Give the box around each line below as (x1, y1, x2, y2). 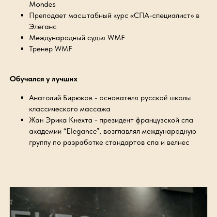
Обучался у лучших (10, 74, 77, 83)
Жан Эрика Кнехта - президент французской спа (29, 115, 193, 124)
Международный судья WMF (29, 33, 125, 42)
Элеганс (29, 22, 57, 31)
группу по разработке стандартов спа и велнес (29, 138, 189, 147)
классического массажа (29, 104, 110, 113)
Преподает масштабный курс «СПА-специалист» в (29, 11, 200, 20)
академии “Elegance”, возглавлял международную (29, 126, 196, 136)
